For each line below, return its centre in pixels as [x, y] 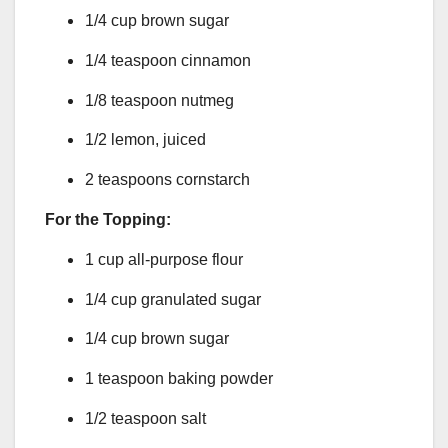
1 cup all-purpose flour [164, 259]
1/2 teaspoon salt [145, 418]
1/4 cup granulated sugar [173, 299]
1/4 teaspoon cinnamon [168, 60]
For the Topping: [108, 219]
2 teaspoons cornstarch [167, 180]
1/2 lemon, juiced [145, 140]
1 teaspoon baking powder [179, 379]
